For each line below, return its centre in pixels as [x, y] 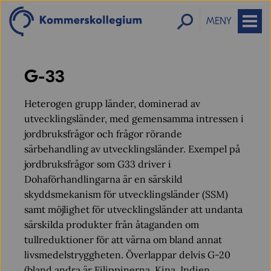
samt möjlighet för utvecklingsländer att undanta [133, 209]
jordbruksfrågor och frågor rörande [103, 134]
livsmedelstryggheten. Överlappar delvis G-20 [127, 255]
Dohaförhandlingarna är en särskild [103, 179]
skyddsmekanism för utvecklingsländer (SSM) [126, 194]
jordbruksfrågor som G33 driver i [98, 164]
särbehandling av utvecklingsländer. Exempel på [132, 149]
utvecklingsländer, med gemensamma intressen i [134, 119]
